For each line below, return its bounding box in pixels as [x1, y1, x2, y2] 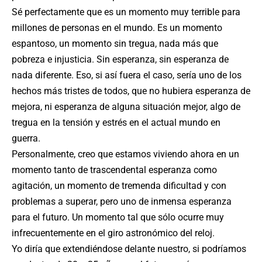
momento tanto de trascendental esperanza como [12, 164, 217, 175]
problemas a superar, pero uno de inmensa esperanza [12, 196, 232, 207]
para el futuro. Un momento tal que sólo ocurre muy [12, 212, 224, 223]
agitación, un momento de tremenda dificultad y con [12, 180, 226, 191]
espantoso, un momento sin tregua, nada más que [12, 38, 218, 49]
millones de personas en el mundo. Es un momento [12, 22, 222, 33]
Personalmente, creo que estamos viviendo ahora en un [12, 149, 239, 160]
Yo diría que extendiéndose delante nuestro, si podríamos [12, 243, 246, 254]
